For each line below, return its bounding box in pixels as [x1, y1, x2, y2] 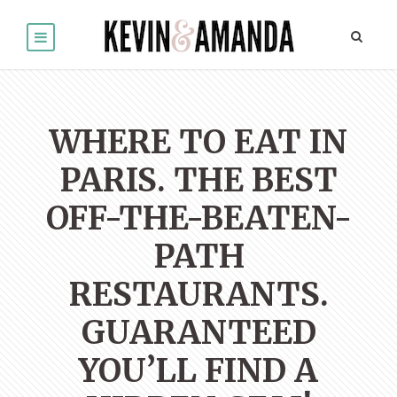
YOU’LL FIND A [79, 351, 318, 392]
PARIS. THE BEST [59, 160, 338, 201]
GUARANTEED [81, 313, 316, 354]
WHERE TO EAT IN [50, 122, 347, 163]
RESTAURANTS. [68, 275, 329, 315]
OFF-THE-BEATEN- [45, 198, 352, 239]
